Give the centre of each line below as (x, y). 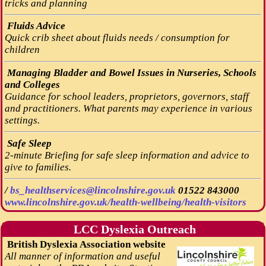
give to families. (38, 167)
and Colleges (32, 85)
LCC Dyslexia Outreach (133, 229)
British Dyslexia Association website (86, 244)
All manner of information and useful (82, 256)
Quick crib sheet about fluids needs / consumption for (117, 38)
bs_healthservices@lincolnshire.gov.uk (94, 190)
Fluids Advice (35, 26)
